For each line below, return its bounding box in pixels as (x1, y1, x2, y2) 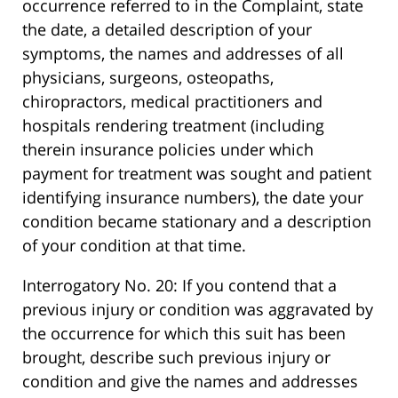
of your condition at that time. (22, 235, 246, 257)
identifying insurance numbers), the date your (22, 187, 363, 209)
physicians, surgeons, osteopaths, (22, 67, 274, 89)
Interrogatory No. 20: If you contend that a (22, 275, 337, 297)
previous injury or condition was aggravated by (22, 298, 373, 321)
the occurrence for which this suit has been (22, 322, 346, 345)
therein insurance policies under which (22, 139, 314, 161)
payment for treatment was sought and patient (22, 163, 371, 185)
